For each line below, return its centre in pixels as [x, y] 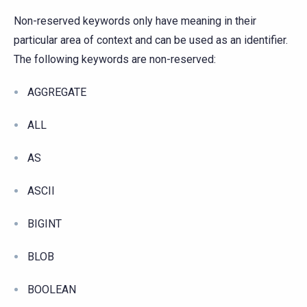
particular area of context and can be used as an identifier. [151, 40]
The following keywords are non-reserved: [115, 59]
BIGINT [45, 223]
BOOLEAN [52, 289]
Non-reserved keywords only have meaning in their [135, 21]
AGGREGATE [57, 92]
